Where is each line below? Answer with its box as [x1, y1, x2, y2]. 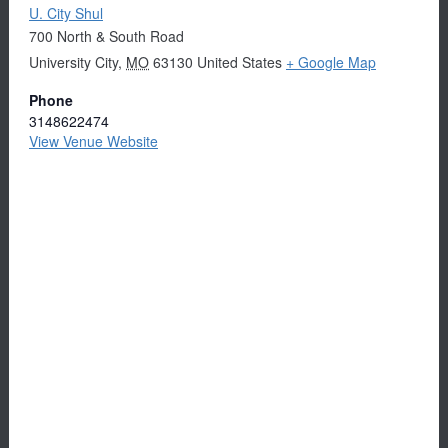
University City [29, 51, 118, 72]
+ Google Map [286, 51, 376, 72]
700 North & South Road [29, 25, 184, 46]
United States [197, 51, 282, 72]
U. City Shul [29, 2, 103, 23]
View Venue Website [29, 130, 158, 151]
